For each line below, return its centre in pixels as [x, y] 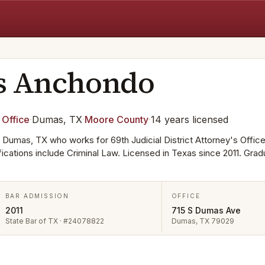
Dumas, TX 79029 [203, 221]
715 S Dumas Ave [206, 210]
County [131, 119]
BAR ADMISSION [37, 196]
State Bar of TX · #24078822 [54, 221]
